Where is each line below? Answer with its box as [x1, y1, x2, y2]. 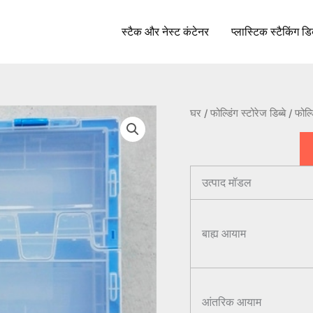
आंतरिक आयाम [202, 294, 261, 309]
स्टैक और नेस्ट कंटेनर [122, 24, 210, 38]
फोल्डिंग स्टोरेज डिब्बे [210, 107, 286, 119]
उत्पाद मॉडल [202, 175, 252, 189]
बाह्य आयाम [202, 226, 246, 240]
